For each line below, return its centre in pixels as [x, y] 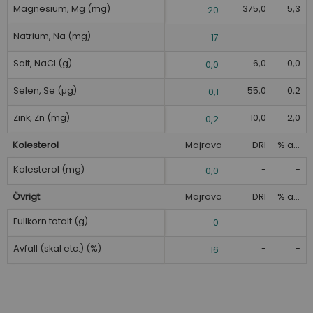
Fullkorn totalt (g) [51, 221]
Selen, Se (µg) [45, 90]
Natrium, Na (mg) [52, 36]
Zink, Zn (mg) [42, 117]
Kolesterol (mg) [49, 169]
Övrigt [26, 196]
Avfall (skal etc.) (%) [57, 248]
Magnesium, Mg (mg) [62, 8]
